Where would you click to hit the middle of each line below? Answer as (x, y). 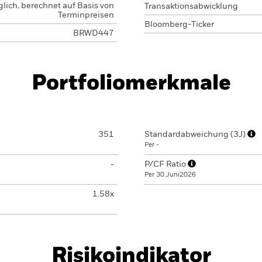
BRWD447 (93, 33)
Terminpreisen (86, 15)
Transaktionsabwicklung (191, 6)
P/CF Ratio (166, 164)
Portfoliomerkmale (131, 84)
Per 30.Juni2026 (170, 175)
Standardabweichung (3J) (196, 135)
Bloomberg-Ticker (179, 25)
